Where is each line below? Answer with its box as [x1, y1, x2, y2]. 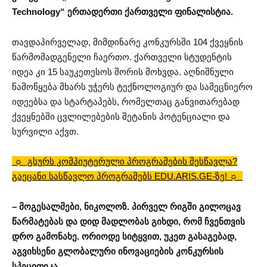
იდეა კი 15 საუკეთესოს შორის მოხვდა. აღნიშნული [12, 66, 234, 77]
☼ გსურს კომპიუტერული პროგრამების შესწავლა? [12, 156, 237, 167]
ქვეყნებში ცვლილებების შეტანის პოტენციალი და [12, 111, 230, 122]
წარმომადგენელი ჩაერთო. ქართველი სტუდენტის [12, 51, 232, 62]
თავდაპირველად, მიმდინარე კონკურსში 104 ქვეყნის [12, 36, 243, 47]
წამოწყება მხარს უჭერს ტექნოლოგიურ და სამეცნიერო [12, 81, 253, 92]
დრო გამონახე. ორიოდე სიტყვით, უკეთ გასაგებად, [12, 231, 237, 241]
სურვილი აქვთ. [12, 126, 79, 136]
